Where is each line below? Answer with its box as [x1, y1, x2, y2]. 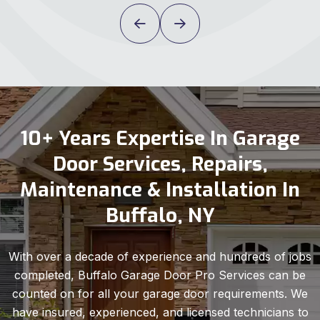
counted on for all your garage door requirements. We [12, 286, 308, 301]
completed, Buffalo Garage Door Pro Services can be [14, 267, 306, 282]
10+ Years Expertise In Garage [20, 124, 300, 151]
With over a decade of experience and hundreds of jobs [9, 249, 311, 264]
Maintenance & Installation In [20, 176, 300, 203]
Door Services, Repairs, [52, 150, 268, 177]
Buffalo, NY [105, 201, 215, 229]
